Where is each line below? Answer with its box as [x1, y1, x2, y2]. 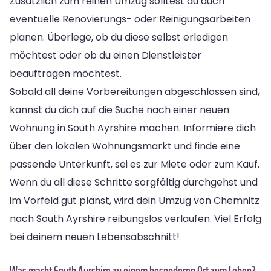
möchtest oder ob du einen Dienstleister [10, 48, 201, 62]
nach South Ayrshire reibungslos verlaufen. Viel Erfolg [10, 211, 261, 226]
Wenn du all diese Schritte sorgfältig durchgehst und [10, 175, 258, 189]
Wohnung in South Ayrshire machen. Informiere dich [10, 120, 256, 135]
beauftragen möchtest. [10, 66, 122, 80]
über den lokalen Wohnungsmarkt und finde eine [10, 139, 240, 153]
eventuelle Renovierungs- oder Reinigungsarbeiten [10, 11, 250, 26]
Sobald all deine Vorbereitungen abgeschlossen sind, [10, 84, 260, 99]
